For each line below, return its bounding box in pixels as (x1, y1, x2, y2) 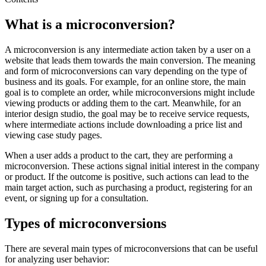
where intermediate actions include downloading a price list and (5, 119, 242, 129)
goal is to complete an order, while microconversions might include (5, 87, 255, 97)
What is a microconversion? (5, 16, 175, 32)
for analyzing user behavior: (5, 254, 109, 264)
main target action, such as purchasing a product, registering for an (5, 182, 252, 192)
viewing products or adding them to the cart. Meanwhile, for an (5, 97, 241, 108)
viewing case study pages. (5, 129, 102, 140)
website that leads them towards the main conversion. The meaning (5, 55, 255, 65)
